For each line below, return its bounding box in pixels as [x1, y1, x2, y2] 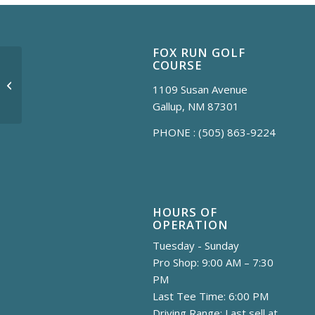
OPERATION [153, 217, 229, 233]
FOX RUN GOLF [153, 44, 245, 61]
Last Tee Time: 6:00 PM [153, 289, 269, 304]
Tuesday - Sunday [153, 238, 239, 253]
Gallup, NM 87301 [153, 98, 239, 113]
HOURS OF [153, 204, 217, 221]
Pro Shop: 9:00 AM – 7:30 [153, 255, 274, 270]
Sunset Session [25, 78, 91, 91]
